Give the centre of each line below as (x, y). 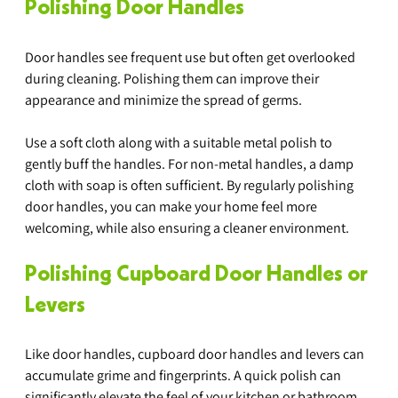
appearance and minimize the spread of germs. (163, 99)
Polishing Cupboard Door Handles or (199, 275)
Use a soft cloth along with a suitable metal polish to (180, 142)
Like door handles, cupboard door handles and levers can (196, 354)
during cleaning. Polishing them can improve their (173, 78)
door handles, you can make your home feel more (172, 206)
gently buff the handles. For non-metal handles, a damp (191, 163)
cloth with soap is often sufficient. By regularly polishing (191, 185)
